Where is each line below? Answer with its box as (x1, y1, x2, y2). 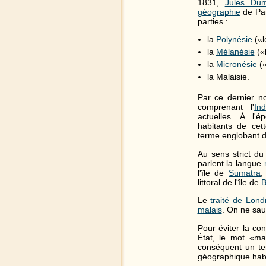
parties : (197, 16, 228, 26)
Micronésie (216, 59, 257, 69)
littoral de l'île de (197, 177, 261, 187)
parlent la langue (197, 158, 265, 168)
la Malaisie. (207, 72, 249, 82)
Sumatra (229, 167, 261, 178)
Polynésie (216, 34, 252, 45)
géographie (197, 7, 240, 17)
